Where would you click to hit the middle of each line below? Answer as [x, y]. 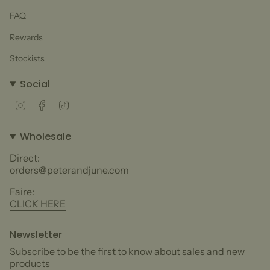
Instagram [45, 104]
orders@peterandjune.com [69, 170]
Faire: [22, 192]
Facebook [66, 104]
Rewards [26, 37]
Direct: [25, 158]
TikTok [82, 104]
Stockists [27, 58]
